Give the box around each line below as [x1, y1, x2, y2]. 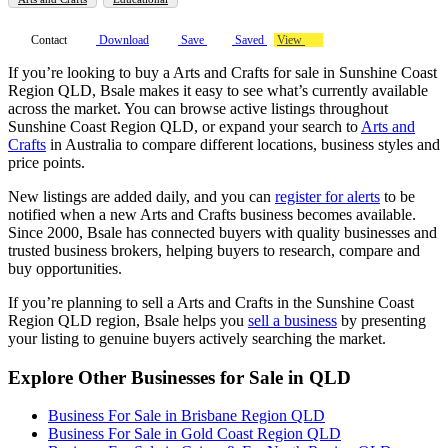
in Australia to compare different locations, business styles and [46, 135, 440, 153]
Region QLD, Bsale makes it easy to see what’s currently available [8, 81, 428, 99]
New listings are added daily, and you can [8, 187, 275, 205]
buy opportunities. [8, 259, 122, 277]
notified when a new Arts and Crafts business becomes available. [8, 205, 416, 223]
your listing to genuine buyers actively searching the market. [8, 329, 386, 347]
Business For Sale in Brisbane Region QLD [48, 407, 325, 425]
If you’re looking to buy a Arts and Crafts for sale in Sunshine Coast [8, 63, 437, 81]
